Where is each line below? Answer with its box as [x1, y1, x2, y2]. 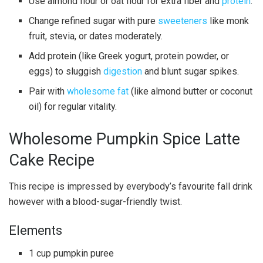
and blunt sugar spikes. [142, 66, 240, 77]
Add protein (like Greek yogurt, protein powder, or [29, 50, 230, 62]
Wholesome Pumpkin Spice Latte [9, 130, 240, 149]
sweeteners [158, 15, 208, 27]
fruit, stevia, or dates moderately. [29, 31, 163, 42]
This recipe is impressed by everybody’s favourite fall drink [9, 180, 252, 192]
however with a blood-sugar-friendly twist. [9, 195, 182, 207]
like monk [207, 15, 249, 27]
